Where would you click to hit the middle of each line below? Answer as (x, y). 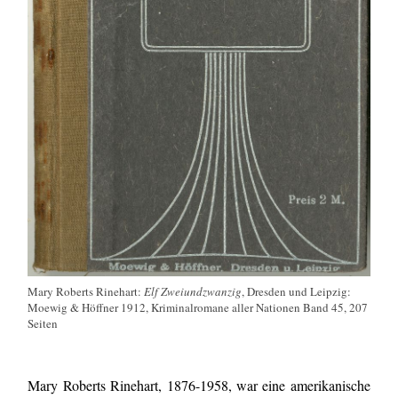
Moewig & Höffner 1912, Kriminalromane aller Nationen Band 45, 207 (198, 308)
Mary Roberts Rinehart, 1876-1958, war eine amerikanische (199, 386)
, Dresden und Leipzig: (297, 292)
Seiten (43, 324)
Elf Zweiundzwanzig (193, 292)
